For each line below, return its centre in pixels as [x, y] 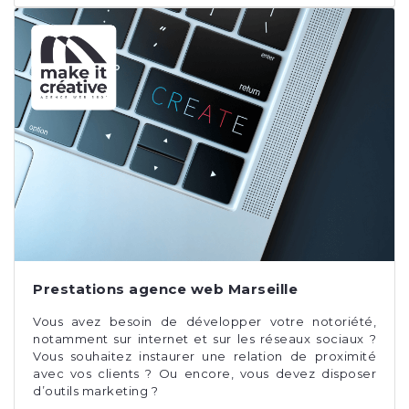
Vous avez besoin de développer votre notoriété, [204, 321]
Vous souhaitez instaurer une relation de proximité [204, 356]
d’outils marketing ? [97, 390]
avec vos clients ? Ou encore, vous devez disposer [204, 373]
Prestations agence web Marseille [165, 288]
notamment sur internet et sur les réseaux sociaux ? [204, 338]
